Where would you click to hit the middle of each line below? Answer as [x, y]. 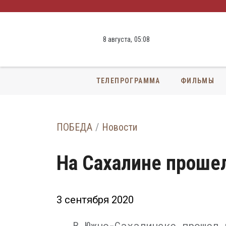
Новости [120, 127]
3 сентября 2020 [95, 200]
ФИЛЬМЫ [197, 80]
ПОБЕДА [74, 127]
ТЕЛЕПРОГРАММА [128, 80]
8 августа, [118, 39]
